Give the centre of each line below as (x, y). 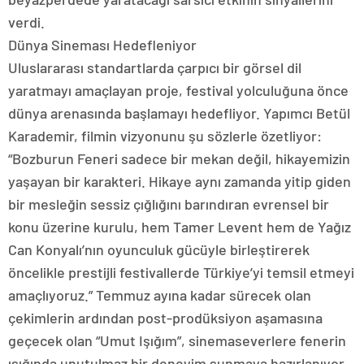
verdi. (26, 22)
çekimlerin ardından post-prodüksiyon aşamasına (165, 318)
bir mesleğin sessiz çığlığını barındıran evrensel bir (169, 204)
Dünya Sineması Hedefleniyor (102, 45)
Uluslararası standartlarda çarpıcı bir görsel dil (155, 68)
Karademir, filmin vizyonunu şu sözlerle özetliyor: (165, 136)
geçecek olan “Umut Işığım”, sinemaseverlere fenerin (177, 341)
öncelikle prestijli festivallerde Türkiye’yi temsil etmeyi (181, 273)
